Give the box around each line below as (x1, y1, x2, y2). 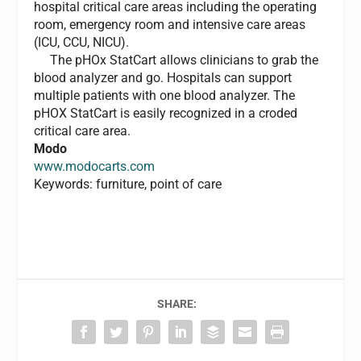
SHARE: (156, 297, 197, 310)
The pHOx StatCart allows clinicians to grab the (34, 52, 319, 68)
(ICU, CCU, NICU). (34, 35, 130, 50)
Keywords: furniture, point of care (34, 176, 222, 192)
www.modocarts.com (34, 159, 156, 174)
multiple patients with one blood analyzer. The (34, 88, 296, 103)
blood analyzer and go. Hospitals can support (34, 70, 293, 85)
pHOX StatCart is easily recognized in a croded (34, 106, 298, 121)
